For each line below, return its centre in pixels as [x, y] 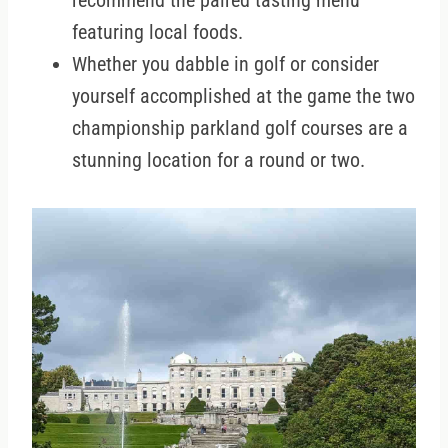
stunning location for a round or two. [218, 160]
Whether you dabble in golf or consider [225, 64]
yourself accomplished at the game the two [243, 96]
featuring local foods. [157, 32]
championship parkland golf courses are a [240, 128]
